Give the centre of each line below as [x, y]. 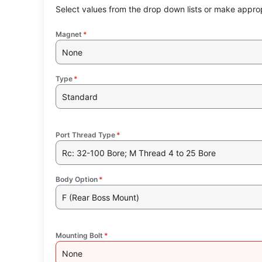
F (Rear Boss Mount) [101, 197]
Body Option [76, 180]
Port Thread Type [85, 135]
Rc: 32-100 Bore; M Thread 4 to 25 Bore [139, 153]
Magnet [68, 35]
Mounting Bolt [79, 236]
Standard [80, 96]
